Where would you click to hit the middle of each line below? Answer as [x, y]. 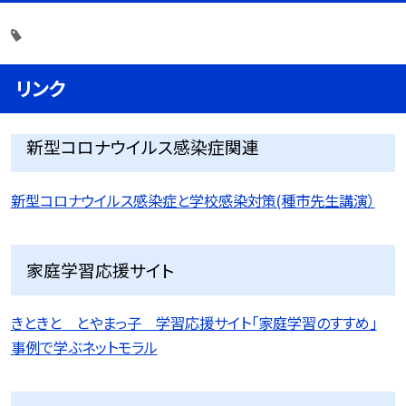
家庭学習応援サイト [101, 269]
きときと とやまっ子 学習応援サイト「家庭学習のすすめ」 [193, 323]
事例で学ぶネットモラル [84, 348]
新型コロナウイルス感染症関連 [143, 147]
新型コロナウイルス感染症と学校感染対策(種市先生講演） [193, 200]
